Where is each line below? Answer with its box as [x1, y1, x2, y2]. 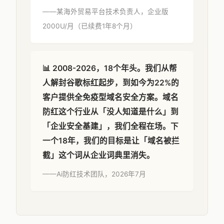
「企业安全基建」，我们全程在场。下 [42, 121, 178, 131]
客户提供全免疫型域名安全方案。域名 [42, 92, 178, 102]
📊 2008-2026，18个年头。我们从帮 [42, 63, 177, 73]
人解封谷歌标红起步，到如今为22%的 [42, 78, 179, 87]
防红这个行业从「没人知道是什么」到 [42, 107, 178, 116]
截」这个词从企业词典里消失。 [42, 150, 154, 160]
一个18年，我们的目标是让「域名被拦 [42, 136, 179, 145]
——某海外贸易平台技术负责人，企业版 [42, 7, 168, 15]
